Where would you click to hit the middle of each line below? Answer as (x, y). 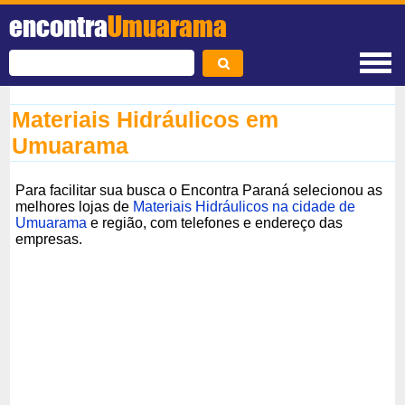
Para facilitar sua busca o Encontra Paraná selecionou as (199, 190)
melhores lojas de (75, 206)
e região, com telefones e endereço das (215, 222)
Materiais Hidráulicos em (146, 119)
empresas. (49, 239)
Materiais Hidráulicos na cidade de (245, 206)
